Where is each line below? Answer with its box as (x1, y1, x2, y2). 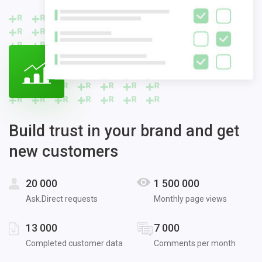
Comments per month (154, 238, 236, 248)
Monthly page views (154, 194, 227, 204)
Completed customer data (26, 238, 123, 248)
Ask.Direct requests (26, 194, 98, 204)
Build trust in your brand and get (9, 121, 239, 140)
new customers (9, 142, 118, 161)
